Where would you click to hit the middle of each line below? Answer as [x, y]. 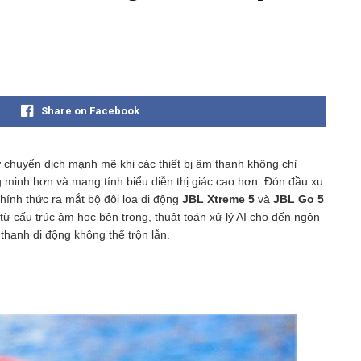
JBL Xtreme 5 [218, 199]
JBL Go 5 [299, 199]
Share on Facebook [90, 111]
